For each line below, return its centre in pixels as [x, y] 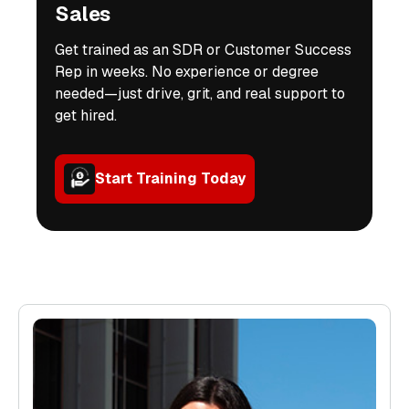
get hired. [86, 115]
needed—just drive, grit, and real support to [200, 93]
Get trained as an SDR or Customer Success [203, 49]
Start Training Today [170, 178]
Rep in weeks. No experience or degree [187, 71]
